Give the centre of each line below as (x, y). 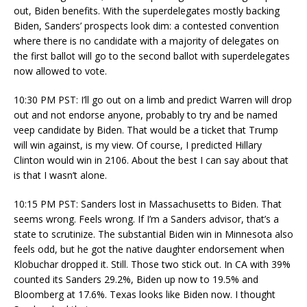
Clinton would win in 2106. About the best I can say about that (151, 160)
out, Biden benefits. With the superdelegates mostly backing (147, 10)
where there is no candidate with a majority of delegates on (146, 40)
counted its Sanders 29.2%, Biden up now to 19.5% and (136, 279)
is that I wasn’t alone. (60, 175)
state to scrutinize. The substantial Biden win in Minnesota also (153, 234)
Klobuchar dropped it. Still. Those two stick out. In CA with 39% (152, 264)
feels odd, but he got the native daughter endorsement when (149, 249)
